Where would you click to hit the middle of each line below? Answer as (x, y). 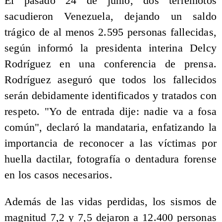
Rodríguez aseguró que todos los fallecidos (111, 80)
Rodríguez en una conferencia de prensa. (111, 64)
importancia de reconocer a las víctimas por (111, 143)
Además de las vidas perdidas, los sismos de (111, 201)
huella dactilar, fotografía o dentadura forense (111, 159)
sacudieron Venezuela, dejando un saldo (111, 17)
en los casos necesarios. (58, 175)
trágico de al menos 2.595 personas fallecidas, (111, 32)
